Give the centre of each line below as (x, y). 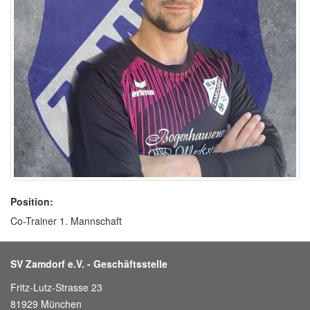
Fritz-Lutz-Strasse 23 (56, 287)
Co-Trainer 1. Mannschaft (66, 220)
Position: (32, 201)
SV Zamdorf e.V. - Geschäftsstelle (89, 263)
